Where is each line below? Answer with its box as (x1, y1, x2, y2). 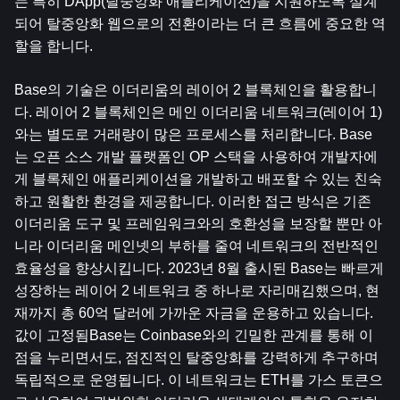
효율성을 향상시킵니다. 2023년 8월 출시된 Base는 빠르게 (14, 261, 384, 276)
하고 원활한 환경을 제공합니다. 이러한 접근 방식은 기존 (14, 194, 371, 209)
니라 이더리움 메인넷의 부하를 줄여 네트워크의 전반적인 (14, 238, 379, 254)
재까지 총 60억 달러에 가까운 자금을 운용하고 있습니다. (14, 305, 373, 321)
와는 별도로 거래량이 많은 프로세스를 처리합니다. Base (14, 127, 372, 142)
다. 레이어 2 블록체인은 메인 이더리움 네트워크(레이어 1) (14, 104, 382, 120)
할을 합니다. (14, 38, 93, 54)
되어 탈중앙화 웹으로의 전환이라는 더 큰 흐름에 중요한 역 (14, 16, 386, 31)
